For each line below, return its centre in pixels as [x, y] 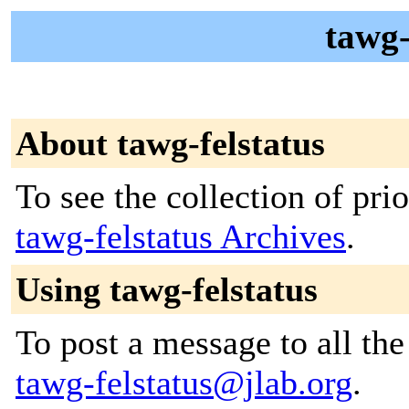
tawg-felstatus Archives [181, 236]
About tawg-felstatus [170, 143]
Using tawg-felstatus [167, 289]
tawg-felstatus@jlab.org [184, 383]
